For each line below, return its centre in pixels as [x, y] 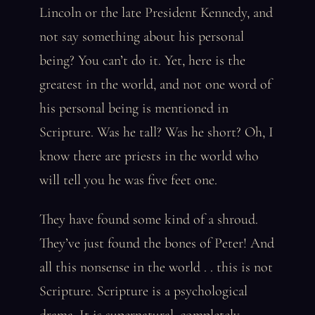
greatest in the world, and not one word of [155, 84]
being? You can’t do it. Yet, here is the [142, 60]
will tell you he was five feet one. [128, 180]
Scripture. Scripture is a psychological [143, 291]
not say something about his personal [142, 37]
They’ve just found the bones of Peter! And [157, 243]
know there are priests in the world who [149, 156]
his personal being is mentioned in [134, 108]
